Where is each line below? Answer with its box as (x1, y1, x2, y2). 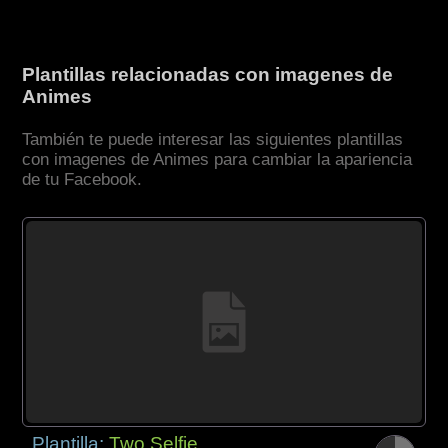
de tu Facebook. (22, 170, 143, 190)
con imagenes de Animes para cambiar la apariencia (22, 150, 413, 170)
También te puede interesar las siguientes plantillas (22, 130, 404, 150)
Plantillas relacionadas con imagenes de (22, 64, 394, 86)
